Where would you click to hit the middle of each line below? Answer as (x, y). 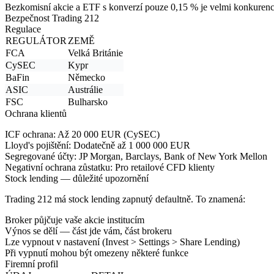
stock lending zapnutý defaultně (130, 199)
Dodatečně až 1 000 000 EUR (131, 145)
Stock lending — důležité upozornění (77, 178)
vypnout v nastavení (61, 242)
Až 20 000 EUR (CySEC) (108, 134)
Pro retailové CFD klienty (164, 167)
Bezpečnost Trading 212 (52, 18)
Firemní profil (31, 264)
